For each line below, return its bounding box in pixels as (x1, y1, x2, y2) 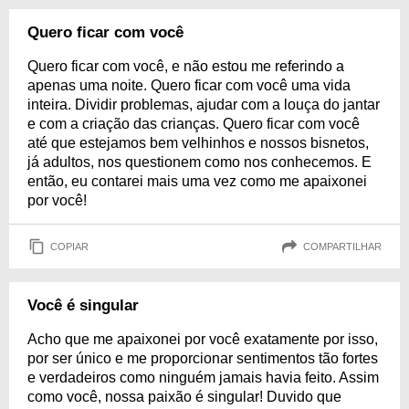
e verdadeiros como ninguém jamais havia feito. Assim (27, 370, 379, 385)
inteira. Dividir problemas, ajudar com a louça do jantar (27, 97, 380, 112)
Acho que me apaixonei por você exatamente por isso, (27, 331, 378, 347)
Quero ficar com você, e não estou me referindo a (27, 58, 344, 74)
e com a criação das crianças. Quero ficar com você (27, 116, 360, 131)
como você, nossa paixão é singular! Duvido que (27, 389, 341, 404)
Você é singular (27, 297, 139, 314)
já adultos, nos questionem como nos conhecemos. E (27, 154, 372, 170)
